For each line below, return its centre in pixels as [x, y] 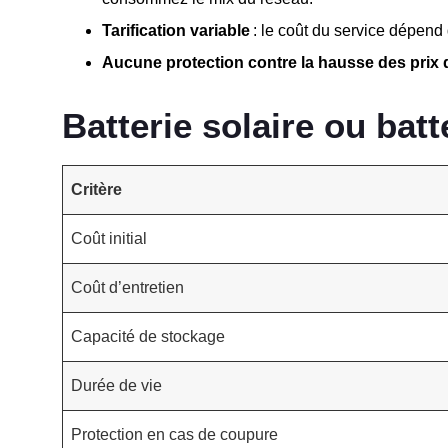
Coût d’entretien [127, 287]
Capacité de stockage [148, 336]
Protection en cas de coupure [174, 434]
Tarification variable [176, 30]
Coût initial [109, 238]
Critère [96, 189]
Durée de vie [116, 385]
